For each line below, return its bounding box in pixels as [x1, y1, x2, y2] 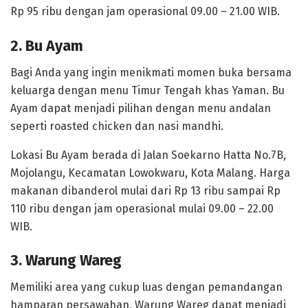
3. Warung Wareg [10, 252, 122, 270]
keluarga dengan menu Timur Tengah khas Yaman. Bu [10, 83, 285, 97]
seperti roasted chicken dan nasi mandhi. [10, 119, 223, 133]
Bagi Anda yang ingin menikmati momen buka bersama [10, 65, 291, 79]
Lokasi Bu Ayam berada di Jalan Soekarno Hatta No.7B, [10, 148, 286, 162]
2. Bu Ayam [10, 37, 83, 56]
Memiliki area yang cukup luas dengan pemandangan [10, 280, 283, 294]
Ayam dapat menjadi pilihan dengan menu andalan [10, 101, 271, 115]
